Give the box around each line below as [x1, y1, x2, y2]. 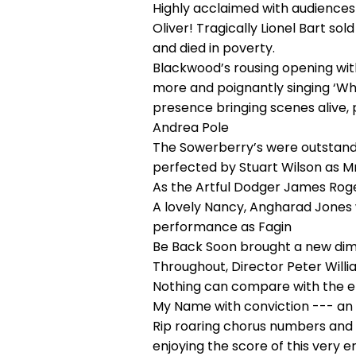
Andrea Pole [153, 118, 229, 137]
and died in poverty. [153, 39, 275, 57]
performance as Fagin [153, 218, 292, 236]
